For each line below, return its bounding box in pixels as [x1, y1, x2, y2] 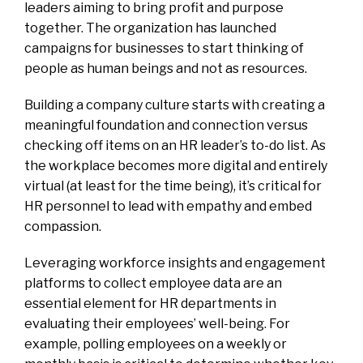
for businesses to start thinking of [94, 40, 304, 56]
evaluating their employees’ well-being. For [24, 315, 290, 331]
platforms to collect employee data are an [24, 275, 282, 291]
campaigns [24, 40, 94, 56]
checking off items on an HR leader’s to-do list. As [24, 137, 326, 153]
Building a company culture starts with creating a [24, 96, 325, 113]
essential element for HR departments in [24, 295, 276, 311]
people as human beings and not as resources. [24, 60, 307, 76]
